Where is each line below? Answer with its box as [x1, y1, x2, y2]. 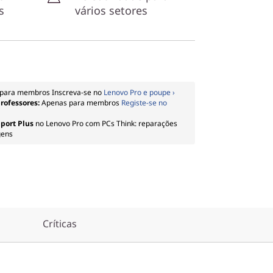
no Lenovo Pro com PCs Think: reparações [34, 118, 177, 129]
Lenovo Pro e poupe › [104, 87, 175, 97]
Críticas [43, 217, 77, 230]
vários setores [75, 3, 147, 18]
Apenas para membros [41, 97, 121, 108]
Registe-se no [121, 97, 167, 108]
